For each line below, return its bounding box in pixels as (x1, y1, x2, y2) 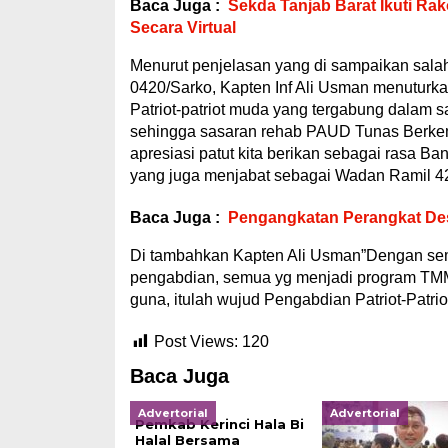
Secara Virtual (129, 19, 236, 36)
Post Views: (153, 333, 238, 350)
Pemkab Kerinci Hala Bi (134, 416, 304, 432)
